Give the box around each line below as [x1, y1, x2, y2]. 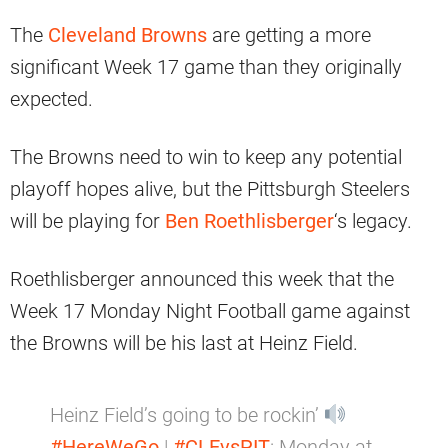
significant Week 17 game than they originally [10, 55, 402, 80]
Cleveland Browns [48, 23, 207, 48]
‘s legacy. [334, 209, 412, 234]
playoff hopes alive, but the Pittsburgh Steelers [10, 177, 410, 202]
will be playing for [10, 209, 165, 234]
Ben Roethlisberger [165, 209, 334, 234]
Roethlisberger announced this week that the [10, 267, 394, 292]
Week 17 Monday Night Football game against [10, 299, 410, 324]
